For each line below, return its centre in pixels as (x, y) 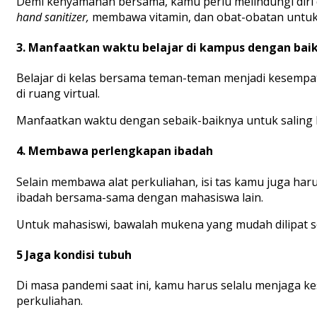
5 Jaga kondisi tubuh (74, 254)
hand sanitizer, (53, 17)
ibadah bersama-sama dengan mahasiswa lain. (140, 197)
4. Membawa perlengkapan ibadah (115, 151)
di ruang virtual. (58, 94)
